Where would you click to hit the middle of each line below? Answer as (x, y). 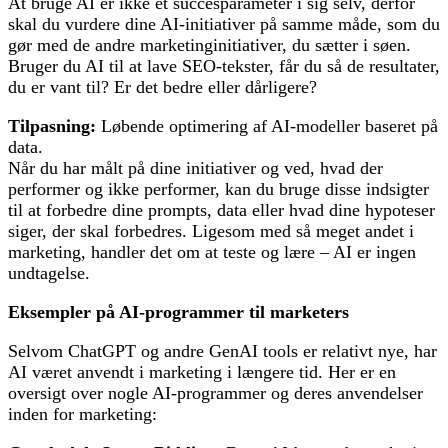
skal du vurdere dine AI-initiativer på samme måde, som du (224, 24)
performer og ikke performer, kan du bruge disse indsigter (218, 189)
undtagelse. (49, 273)
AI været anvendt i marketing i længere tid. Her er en (202, 372)
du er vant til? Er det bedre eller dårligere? (162, 87)
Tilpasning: (52, 126)
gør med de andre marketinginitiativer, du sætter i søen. (209, 45)
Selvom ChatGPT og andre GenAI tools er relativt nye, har (222, 351)
